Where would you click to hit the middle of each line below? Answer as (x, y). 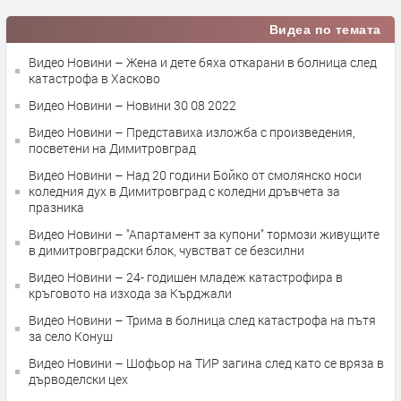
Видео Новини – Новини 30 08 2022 (132, 106)
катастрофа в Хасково (94, 79)
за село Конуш (71, 337)
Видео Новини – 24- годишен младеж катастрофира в (186, 277)
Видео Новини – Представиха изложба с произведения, (192, 132)
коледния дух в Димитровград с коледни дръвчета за (184, 192)
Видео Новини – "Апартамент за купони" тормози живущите (204, 235)
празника (56, 208)
